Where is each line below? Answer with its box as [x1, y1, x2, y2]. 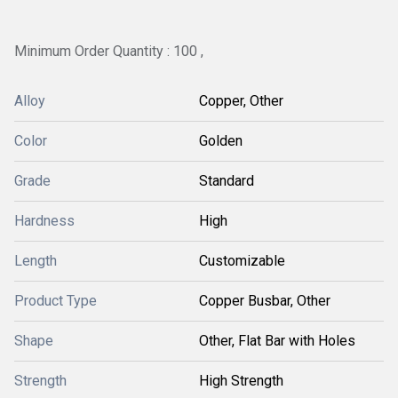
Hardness [14, 211, 75, 229]
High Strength [199, 371, 283, 389]
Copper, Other [199, 92, 283, 109]
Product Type [14, 291, 97, 309]
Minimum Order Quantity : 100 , [14, 43, 203, 60]
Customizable [199, 251, 285, 269]
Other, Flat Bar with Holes [199, 331, 355, 349]
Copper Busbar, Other [199, 291, 330, 309]
